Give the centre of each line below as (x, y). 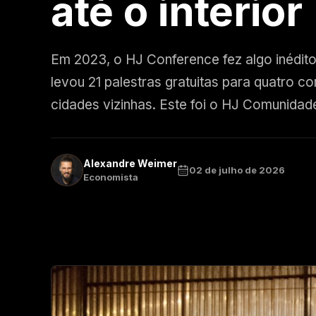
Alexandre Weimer (130, 163)
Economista (111, 177)
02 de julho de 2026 (237, 170)
